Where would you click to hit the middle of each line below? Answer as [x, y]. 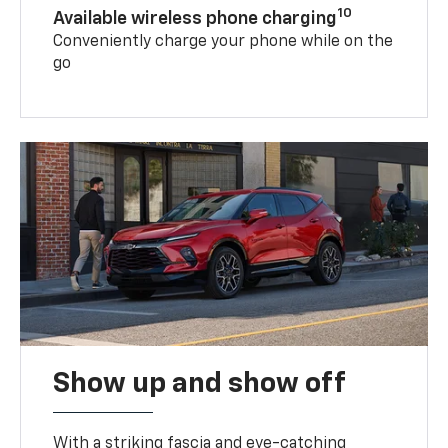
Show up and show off [200, 383]
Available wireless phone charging [195, 18]
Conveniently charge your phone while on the [223, 41]
